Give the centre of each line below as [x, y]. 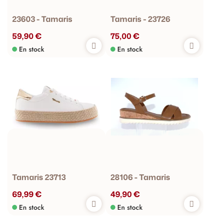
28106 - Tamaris [140, 177]
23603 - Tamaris [42, 19]
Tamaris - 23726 [140, 19]
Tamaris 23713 [39, 177]
